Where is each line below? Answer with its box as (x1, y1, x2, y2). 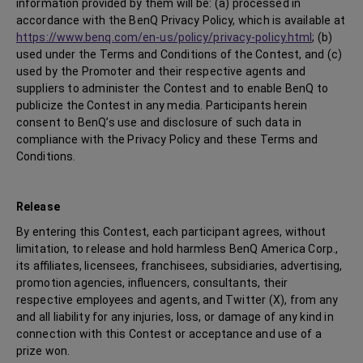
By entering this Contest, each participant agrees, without (16, 225, 327, 238)
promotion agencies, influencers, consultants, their (16, 276, 288, 289)
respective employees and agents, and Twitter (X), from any (16, 293, 338, 306)
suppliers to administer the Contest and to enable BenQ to (16, 82, 329, 95)
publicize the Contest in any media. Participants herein (16, 99, 308, 112)
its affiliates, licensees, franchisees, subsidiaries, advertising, (16, 259, 342, 272)
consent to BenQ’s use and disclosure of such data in (16, 116, 301, 129)
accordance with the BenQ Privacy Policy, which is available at (16, 14, 345, 27)
